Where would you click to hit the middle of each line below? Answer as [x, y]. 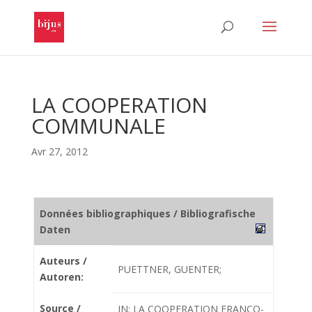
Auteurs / [63, 261]
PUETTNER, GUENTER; [170, 269]
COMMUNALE [98, 126]
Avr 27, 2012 [59, 151]
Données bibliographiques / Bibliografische [148, 213]
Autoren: [62, 277]
